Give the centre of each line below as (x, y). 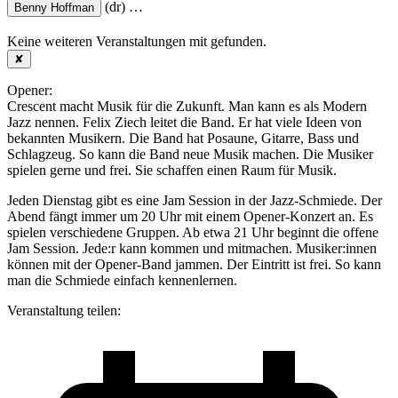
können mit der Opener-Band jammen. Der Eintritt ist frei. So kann (194, 264)
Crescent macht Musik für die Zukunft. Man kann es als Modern (187, 106)
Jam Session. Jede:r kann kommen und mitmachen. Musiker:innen (192, 248)
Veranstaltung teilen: (64, 310)
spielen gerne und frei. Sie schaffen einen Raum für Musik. (172, 170)
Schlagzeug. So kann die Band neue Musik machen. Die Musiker (190, 154)
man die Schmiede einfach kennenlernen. (122, 280)
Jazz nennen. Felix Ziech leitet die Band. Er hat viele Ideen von (184, 122)
